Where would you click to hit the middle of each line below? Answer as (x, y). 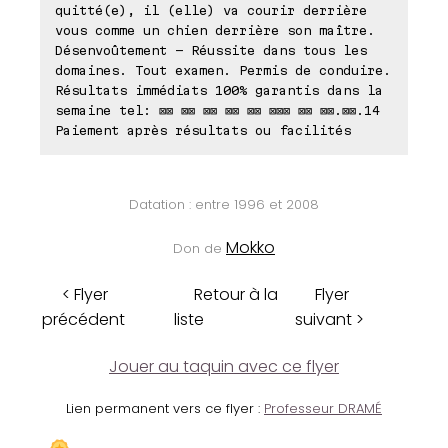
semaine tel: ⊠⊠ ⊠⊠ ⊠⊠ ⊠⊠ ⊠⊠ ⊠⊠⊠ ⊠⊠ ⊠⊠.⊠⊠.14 (217, 109)
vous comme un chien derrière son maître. (215, 29)
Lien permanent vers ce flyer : (165, 408)
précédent (83, 319)
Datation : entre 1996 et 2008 (224, 204)
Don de (199, 248)
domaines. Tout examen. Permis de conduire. (223, 69)
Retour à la (236, 294)
